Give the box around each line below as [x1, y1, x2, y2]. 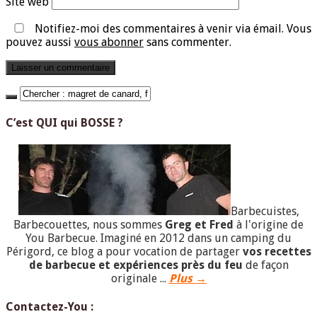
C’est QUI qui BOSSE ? [6, 115, 123, 129]
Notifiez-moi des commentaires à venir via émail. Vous [32, 21, 311, 35]
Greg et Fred [165, 218, 234, 232]
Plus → [168, 272, 207, 286]
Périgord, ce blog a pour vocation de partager [6, 245, 243, 259]
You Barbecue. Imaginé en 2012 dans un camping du [25, 231, 292, 246]
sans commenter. [144, 35, 231, 49]
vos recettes [242, 245, 311, 259]
